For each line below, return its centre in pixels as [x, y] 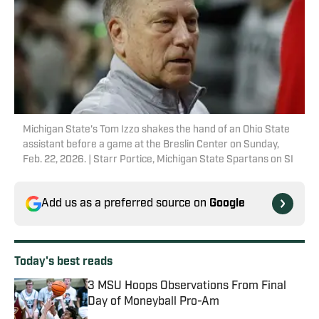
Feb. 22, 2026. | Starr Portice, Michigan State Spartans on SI [158, 160]
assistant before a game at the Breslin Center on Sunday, [151, 145]
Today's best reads [63, 262]
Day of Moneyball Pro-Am [154, 302]
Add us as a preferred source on [125, 204]
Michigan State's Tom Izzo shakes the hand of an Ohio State [156, 130]
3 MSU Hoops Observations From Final [187, 287]
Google [227, 204]
